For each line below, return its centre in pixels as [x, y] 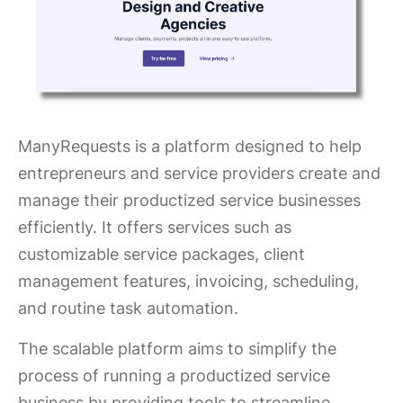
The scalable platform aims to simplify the [177, 348]
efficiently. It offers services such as [155, 227]
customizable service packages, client [161, 254]
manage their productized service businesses [189, 200]
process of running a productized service [174, 375]
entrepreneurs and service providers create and [199, 173]
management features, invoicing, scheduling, [188, 281]
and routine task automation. [128, 308]
